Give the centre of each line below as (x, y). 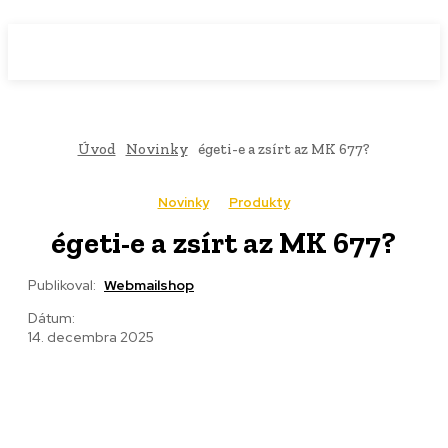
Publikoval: (62, 285)
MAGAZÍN (250, 61)
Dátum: (51, 318)
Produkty (259, 202)
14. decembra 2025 (91, 337)
